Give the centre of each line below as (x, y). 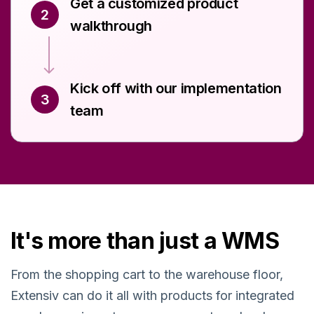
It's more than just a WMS (145, 240)
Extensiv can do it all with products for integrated (152, 295)
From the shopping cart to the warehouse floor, (147, 274)
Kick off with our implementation (176, 88)
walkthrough (111, 26)
